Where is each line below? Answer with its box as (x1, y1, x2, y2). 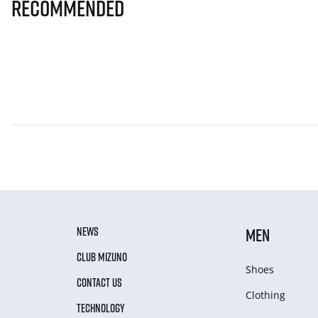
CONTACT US (77, 275, 122, 290)
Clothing (246, 288, 286, 302)
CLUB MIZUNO (77, 250, 127, 265)
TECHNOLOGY (77, 301, 125, 316)
